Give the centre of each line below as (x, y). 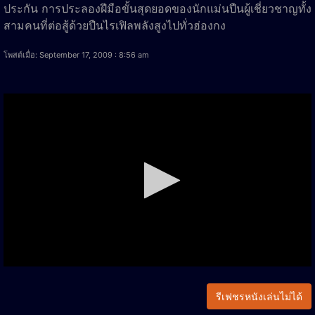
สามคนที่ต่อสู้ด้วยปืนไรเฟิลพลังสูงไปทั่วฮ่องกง (115, 25)
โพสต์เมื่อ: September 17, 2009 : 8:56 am (76, 54)
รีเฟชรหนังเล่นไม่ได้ (259, 297)
